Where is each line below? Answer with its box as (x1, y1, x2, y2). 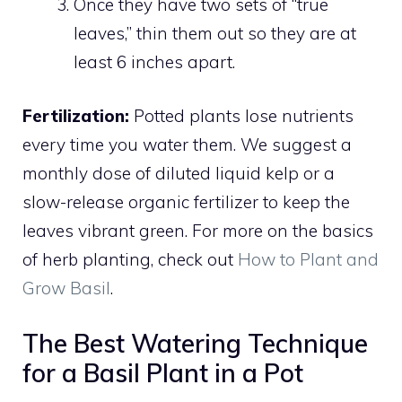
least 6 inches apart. (74, 50, 235, 73)
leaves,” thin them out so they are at (74, 22, 356, 44)
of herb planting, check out (22, 249, 238, 271)
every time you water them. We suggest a (22, 134, 352, 156)
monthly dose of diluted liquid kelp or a (22, 162, 335, 185)
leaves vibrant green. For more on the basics (22, 220, 373, 242)
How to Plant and (238, 249, 379, 271)
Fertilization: (22, 105, 129, 127)
